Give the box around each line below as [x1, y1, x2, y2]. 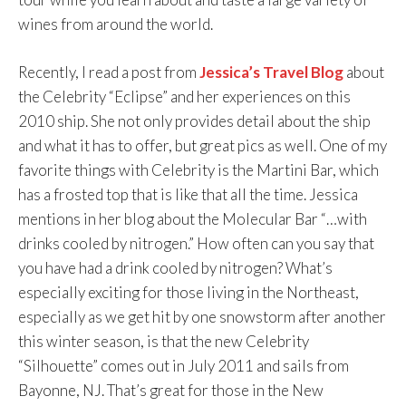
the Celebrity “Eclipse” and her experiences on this [18, 86, 351, 106]
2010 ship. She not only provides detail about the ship [18, 111, 371, 130]
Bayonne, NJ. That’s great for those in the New [18, 380, 324, 400]
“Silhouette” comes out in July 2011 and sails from [18, 355, 349, 375]
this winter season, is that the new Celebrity [18, 331, 309, 351]
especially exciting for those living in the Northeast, [18, 282, 359, 302]
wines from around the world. [18, 14, 213, 34]
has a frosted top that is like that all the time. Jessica [18, 184, 358, 204]
